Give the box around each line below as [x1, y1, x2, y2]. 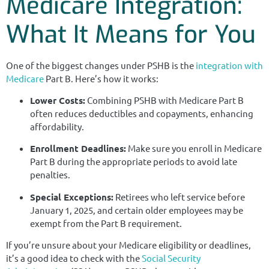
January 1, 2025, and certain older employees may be [30, 204, 243, 216]
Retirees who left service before [113, 190, 245, 202]
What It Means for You [6, 18, 256, 50]
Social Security [142, 252, 201, 264]
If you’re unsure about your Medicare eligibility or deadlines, [6, 239, 251, 251]
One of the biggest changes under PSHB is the [6, 59, 196, 71]
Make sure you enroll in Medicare [126, 142, 262, 154]
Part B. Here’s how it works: [44, 72, 159, 84]
